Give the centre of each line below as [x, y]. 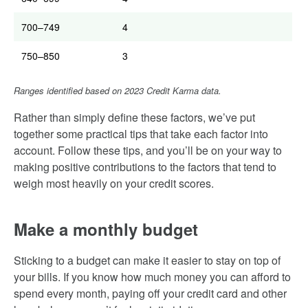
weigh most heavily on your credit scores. [114, 183]
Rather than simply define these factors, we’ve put [134, 117]
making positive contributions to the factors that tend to [145, 167]
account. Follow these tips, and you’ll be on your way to [148, 150]
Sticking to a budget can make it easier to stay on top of [147, 260]
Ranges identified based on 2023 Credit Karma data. [118, 90]
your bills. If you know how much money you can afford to [152, 277]
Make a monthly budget [106, 229]
